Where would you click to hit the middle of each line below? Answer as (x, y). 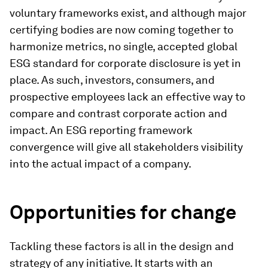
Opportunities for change (123, 212)
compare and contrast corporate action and (118, 113)
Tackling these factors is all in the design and (122, 246)
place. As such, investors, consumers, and (112, 80)
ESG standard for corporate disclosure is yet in (125, 63)
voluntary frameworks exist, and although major (128, 13)
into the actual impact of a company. (100, 163)
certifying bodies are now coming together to (121, 29)
